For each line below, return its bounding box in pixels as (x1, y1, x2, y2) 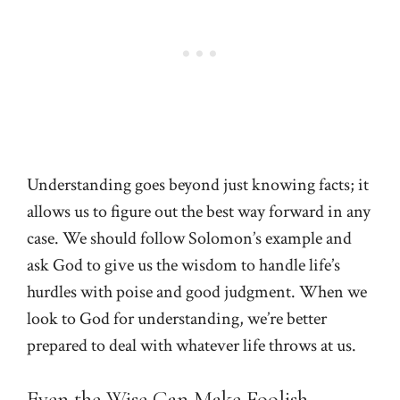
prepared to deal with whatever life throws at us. (27, 333, 356, 357)
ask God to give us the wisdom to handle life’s (27, 253, 340, 277)
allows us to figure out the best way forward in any (27, 199, 371, 223)
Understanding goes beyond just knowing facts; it (27, 172, 369, 196)
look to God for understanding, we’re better (27, 306, 327, 330)
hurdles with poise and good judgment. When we (27, 279, 367, 304)
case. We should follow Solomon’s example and (27, 226, 352, 250)
